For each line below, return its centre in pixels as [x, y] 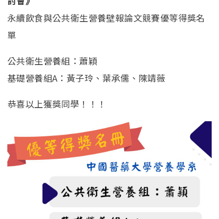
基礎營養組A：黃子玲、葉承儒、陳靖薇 [87, 77]
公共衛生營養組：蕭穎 [52, 60]
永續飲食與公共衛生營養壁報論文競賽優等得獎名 [106, 17]
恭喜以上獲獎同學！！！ [57, 103]
